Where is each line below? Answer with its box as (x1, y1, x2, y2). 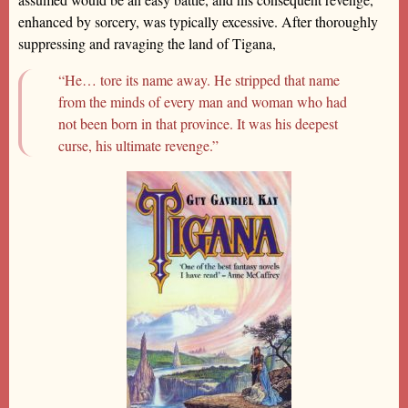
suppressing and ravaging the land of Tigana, (18, 33, 276, 53)
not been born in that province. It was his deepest (58, 113, 338, 133)
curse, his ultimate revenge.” (58, 135, 219, 155)
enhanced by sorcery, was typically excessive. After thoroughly (18, 11, 378, 31)
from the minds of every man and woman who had (58, 91, 347, 111)
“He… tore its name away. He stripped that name (58, 69, 340, 89)
